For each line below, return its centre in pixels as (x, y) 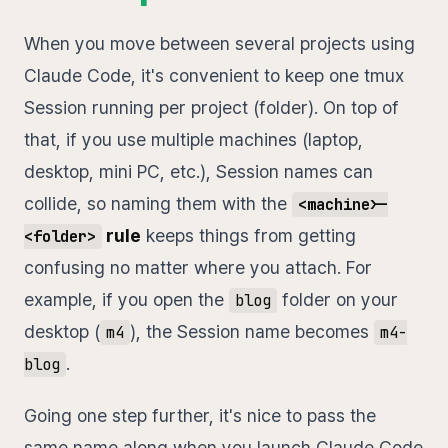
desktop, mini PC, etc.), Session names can (198, 172)
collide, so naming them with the (158, 204)
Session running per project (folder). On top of (211, 108)
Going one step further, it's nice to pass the (200, 416)
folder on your (337, 300)
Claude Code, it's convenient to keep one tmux (214, 76)
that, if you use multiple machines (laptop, (193, 140)
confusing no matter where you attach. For (198, 268)
